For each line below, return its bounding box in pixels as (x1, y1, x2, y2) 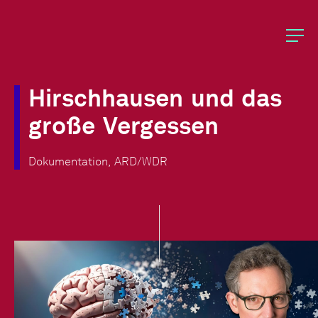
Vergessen (102, 111, 219, 141)
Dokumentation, (28, 155, 111, 168)
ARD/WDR (114, 155, 168, 168)
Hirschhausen (28, 83, 183, 113)
